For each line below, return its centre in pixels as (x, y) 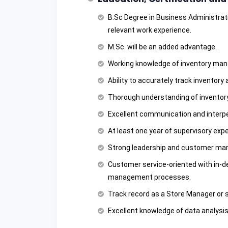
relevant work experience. (150, 30)
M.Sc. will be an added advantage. (162, 47)
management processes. (149, 177)
